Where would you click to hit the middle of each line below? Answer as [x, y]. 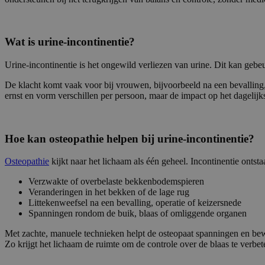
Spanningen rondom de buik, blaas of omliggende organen [138, 214]
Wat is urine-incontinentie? [70, 42]
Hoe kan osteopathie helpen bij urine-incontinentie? [130, 138]
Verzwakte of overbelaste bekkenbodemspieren [116, 182]
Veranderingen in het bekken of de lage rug [109, 192]
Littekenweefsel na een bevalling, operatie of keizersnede [135, 203]
